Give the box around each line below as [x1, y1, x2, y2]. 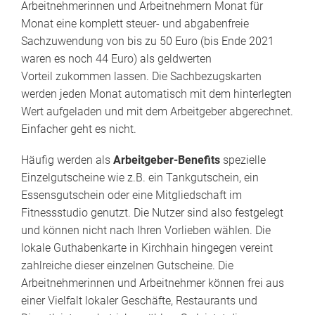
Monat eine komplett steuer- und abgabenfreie [21, 16, 249, 30]
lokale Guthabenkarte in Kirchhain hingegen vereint [21, 241, 273, 255]
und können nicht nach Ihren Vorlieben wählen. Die [21, 224, 271, 238]
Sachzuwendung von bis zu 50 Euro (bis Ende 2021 [21, 34, 274, 48]
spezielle [223, 153, 266, 167]
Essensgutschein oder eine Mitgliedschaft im [21, 188, 242, 202]
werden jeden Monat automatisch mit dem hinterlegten [21, 86, 292, 101]
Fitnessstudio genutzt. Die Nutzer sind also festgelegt [21, 206, 283, 220]
